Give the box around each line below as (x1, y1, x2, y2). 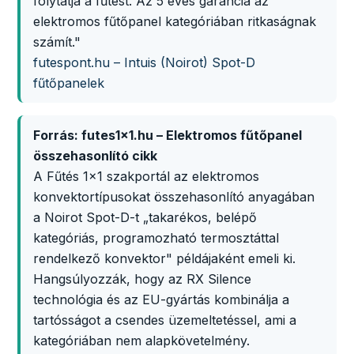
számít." (33, 34, 81, 50)
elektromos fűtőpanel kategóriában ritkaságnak (33, 13, 316, 29)
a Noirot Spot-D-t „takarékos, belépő (33, 209, 257, 225)
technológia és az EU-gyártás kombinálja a (33, 292, 289, 307)
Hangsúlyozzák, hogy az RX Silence (33, 271, 251, 287)
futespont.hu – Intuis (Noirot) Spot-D (33, 55, 255, 70)
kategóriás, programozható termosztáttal (33, 230, 279, 246)
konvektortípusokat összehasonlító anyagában (33, 189, 314, 205)
